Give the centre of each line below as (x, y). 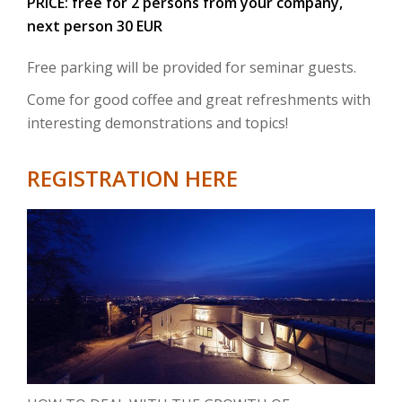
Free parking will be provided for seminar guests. (192, 67)
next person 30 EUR (95, 26)
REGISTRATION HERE (132, 178)
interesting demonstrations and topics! (157, 122)
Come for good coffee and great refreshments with (199, 99)
